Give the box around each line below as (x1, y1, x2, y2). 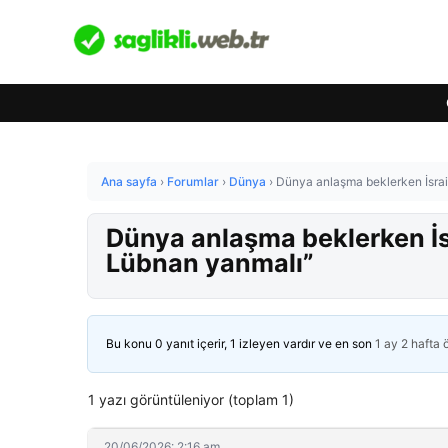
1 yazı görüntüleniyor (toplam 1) (88, 391, 294, 408)
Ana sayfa (101, 174, 157, 189)
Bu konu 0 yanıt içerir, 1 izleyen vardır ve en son (106, 336, 375, 351)
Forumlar (167, 174, 219, 189)
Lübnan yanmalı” (106, 248, 314, 278)
